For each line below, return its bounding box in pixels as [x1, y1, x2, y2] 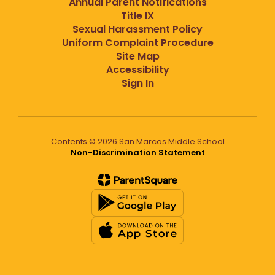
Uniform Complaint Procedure [61, 35, 214, 50]
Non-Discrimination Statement [70, 146, 205, 158]
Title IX [121, 8, 154, 23]
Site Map [115, 48, 160, 63]
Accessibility [106, 62, 169, 77]
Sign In [121, 76, 154, 90]
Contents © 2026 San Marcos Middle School [50, 135, 225, 147]
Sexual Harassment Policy [72, 21, 203, 36]
